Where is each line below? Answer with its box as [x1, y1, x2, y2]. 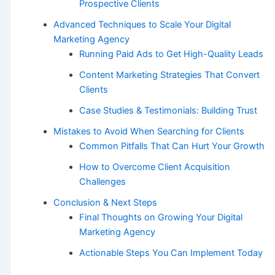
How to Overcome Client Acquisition [79, 161, 230, 173]
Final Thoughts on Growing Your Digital [79, 212, 242, 223]
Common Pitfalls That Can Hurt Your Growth [79, 141, 265, 152]
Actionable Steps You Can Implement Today [79, 247, 263, 259]
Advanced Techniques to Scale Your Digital [53, 19, 231, 31]
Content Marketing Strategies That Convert [79, 69, 260, 81]
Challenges [79, 176, 126, 188]
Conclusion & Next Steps [53, 197, 157, 209]
